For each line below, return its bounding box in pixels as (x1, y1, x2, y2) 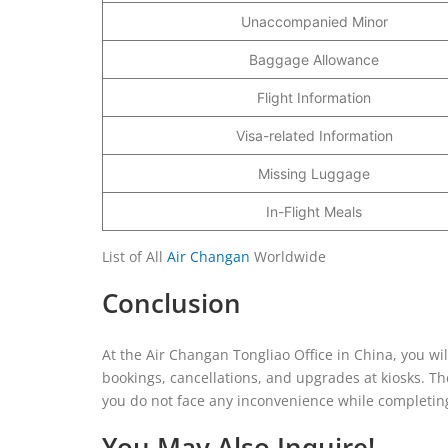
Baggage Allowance (249, 50, 379, 68)
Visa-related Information (235, 126, 393, 144)
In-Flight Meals (266, 202, 362, 220)
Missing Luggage (258, 164, 370, 182)
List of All (102, 246, 167, 266)
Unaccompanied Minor (240, 12, 388, 30)
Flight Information (257, 88, 371, 106)
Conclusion (102, 284, 241, 321)
